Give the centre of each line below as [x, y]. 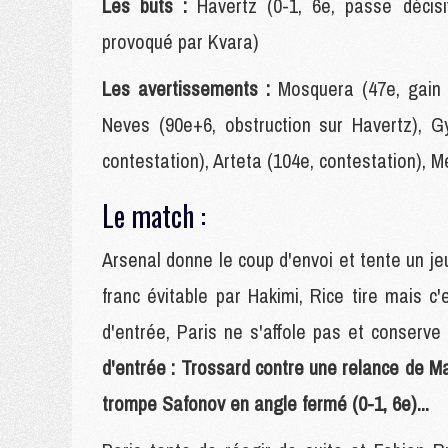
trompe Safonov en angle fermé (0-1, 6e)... [265, 403]
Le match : [154, 215]
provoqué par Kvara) [180, 41]
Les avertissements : [186, 88]
